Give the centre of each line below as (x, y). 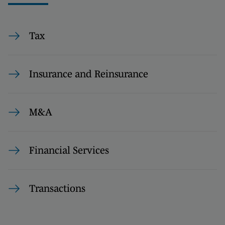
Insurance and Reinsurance (89, 74)
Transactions (57, 188)
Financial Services (69, 150)
